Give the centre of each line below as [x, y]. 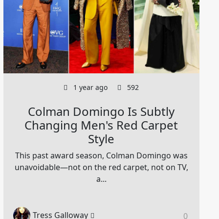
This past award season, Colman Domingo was [101, 155]
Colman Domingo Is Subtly [101, 111]
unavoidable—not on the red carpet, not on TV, [101, 167]
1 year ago [90, 87]
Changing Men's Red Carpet [101, 125]
